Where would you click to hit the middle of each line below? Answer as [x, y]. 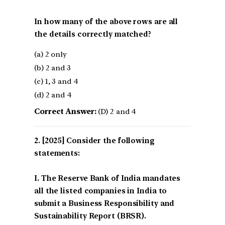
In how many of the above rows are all [106, 21]
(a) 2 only [50, 54]
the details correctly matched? [93, 34]
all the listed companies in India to [101, 191]
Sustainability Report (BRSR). [90, 216]
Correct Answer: [65, 111]
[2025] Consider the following [98, 140]
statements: [57, 153]
